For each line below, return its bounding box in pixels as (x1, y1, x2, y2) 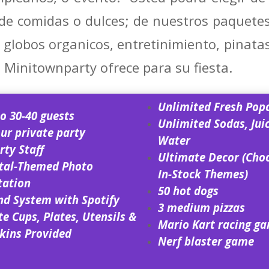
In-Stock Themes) (157, 166, 248, 181)
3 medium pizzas (157, 199, 245, 215)
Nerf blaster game (157, 233, 254, 249)
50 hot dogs (157, 183, 219, 198)
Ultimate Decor (157, 149, 242, 165)
